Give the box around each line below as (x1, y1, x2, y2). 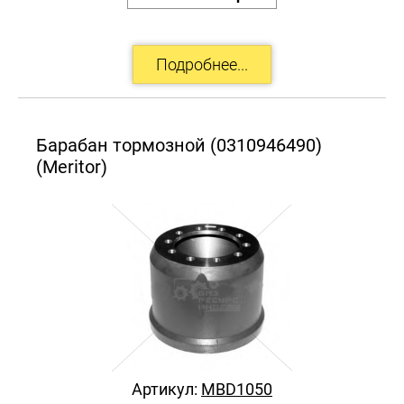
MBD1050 (201, 379, 272, 399)
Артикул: (132, 379, 201, 399)
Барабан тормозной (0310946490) (36, 133, 322, 156)
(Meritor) (36, 155, 107, 178)
